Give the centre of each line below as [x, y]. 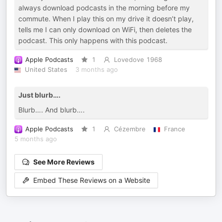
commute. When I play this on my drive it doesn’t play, [106, 19]
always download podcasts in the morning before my [104, 8]
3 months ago [96, 70]
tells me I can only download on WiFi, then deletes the [105, 29]
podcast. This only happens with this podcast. [93, 40]
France [174, 129]
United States [46, 70]
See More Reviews [64, 162]
